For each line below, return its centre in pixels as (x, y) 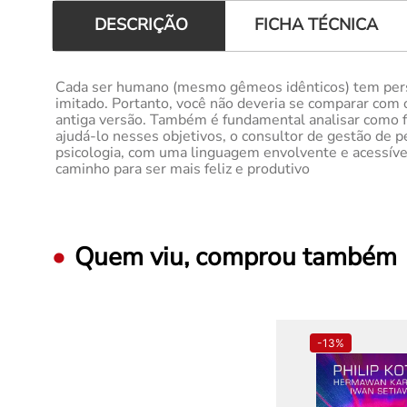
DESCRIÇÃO (141, 25)
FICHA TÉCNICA (316, 24)
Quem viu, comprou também (236, 257)
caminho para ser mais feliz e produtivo (183, 169)
